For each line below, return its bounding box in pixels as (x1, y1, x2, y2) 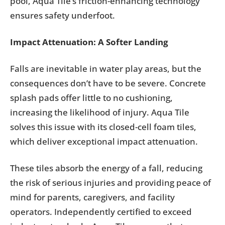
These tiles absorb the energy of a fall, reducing (10, 162, 202, 174)
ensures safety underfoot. (10, 10, 115, 21)
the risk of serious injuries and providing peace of (10, 177, 211, 188)
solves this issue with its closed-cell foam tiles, (10, 121, 196, 133)
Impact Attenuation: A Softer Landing (10, 36, 168, 48)
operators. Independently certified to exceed (10, 206, 192, 217)
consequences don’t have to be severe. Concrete (10, 77, 206, 89)
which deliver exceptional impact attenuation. (10, 136, 198, 147)
